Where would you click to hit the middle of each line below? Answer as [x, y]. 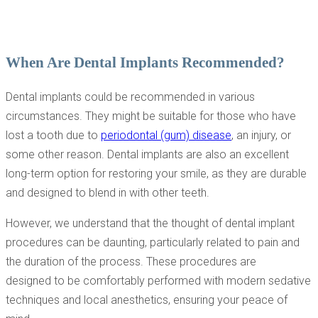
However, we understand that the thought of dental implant [150, 224]
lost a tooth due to [53, 136]
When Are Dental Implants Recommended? [145, 63]
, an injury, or [261, 136]
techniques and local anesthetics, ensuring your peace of [147, 300]
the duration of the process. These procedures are [131, 262]
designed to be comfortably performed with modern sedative [158, 281]
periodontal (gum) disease [166, 136]
